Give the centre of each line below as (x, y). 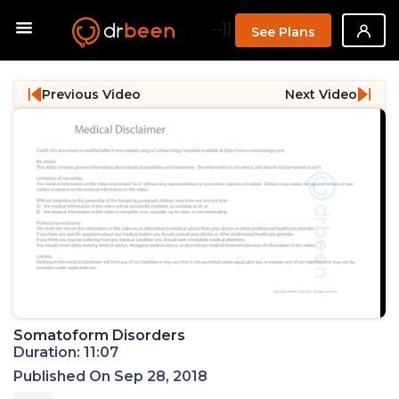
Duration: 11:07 (66, 353)
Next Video (321, 94)
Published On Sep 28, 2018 (110, 377)
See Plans (283, 32)
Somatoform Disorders (99, 336)
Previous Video (91, 94)
